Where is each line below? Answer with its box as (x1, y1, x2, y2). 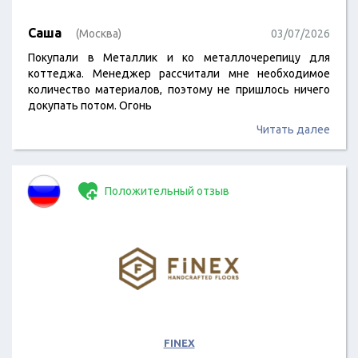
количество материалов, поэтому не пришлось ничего (28, 83, 330, 96)
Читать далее (257, 123, 330, 136)
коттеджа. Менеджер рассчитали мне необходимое (28, 67, 330, 80)
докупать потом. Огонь (28, 99, 152, 112)
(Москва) (76, 27, 121, 40)
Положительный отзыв (102, 185, 229, 197)
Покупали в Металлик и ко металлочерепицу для (28, 51, 330, 64)
